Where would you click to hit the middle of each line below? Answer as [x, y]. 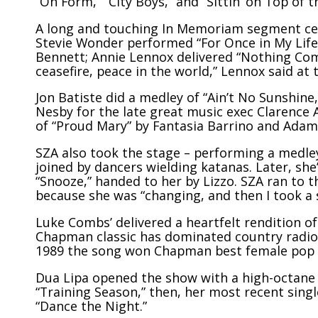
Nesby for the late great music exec [146, 112]
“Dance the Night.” [91, 306]
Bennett [60, 56]
